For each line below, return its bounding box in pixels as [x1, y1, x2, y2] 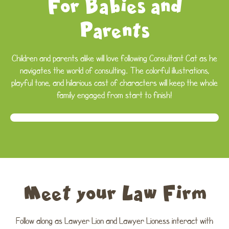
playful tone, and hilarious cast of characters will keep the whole [11, 76, 218, 88]
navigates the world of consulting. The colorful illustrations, [19, 64, 210, 76]
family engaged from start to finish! [57, 88, 172, 101]
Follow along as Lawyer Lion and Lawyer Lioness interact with [16, 214, 213, 226]
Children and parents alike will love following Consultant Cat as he [12, 52, 217, 64]
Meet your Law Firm [22, 181, 207, 202]
